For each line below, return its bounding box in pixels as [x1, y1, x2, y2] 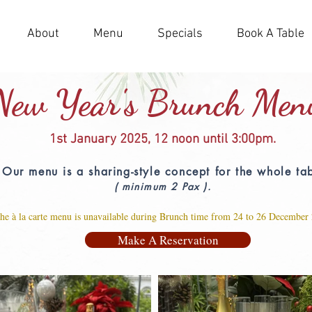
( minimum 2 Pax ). [114, 180, 212, 193]
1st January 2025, [49, 132, 154, 148]
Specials [157, 26, 203, 41]
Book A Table [237, 26, 304, 41]
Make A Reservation [117, 232, 219, 248]
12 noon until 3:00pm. [153, 132, 276, 148]
